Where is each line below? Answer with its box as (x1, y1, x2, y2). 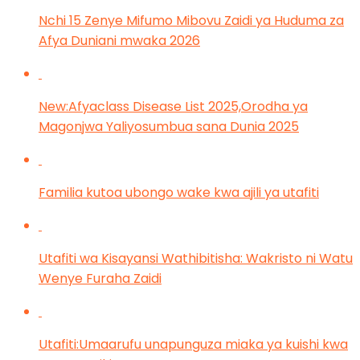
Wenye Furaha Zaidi (39, 268, 162, 288)
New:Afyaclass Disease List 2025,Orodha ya (39, 96, 308, 116)
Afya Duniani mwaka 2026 (39, 31, 200, 50)
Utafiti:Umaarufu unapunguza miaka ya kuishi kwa (39, 334, 348, 354)
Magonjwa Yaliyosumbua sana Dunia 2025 (39, 117, 299, 136)
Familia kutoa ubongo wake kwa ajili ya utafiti (39, 182, 319, 202)
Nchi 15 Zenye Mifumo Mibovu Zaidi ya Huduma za (39, 10, 344, 30)
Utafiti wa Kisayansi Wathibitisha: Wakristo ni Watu (39, 248, 353, 268)
